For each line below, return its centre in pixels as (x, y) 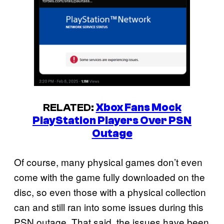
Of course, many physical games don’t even (108, 161)
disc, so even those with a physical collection (110, 191)
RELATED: (69, 107)
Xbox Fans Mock (138, 107)
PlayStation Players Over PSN (112, 120)
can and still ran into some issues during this (109, 206)
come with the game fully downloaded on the (109, 176)
